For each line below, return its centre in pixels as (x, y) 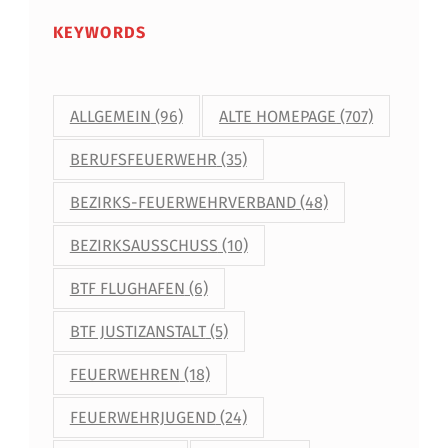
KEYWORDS (99, 33)
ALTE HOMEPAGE (278, 116)
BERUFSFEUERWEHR (143, 159)
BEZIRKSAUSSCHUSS (143, 245)
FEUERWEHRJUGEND (142, 417)
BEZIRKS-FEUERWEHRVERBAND (182, 202)
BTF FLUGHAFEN (127, 288)
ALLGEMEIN (110, 116)
